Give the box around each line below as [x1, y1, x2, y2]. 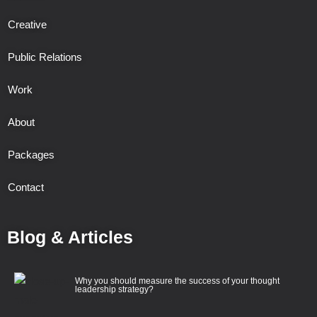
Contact [8, 181, 44, 194]
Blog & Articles [7, 227, 133, 248]
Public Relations [8, 51, 82, 64]
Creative [8, 18, 47, 31]
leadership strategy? [74, 284, 154, 295]
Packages [8, 149, 54, 161]
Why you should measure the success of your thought [74, 276, 279, 287]
